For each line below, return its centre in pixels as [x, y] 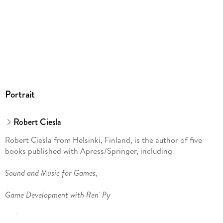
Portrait [20, 94]
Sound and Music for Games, [51, 173]
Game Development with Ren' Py [57, 195]
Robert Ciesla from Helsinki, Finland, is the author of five [103, 140]
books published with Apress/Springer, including [88, 151]
